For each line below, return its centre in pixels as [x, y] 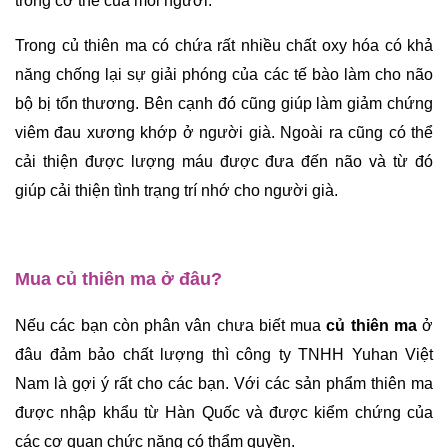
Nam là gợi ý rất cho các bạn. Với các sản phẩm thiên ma [224, 383]
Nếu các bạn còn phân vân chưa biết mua [171, 325]
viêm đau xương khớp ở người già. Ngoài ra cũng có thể [224, 132]
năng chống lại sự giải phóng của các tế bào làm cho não [224, 74]
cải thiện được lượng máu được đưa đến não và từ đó [224, 161]
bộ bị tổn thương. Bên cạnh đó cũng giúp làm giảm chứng [224, 103]
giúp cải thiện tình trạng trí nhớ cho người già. [178, 190]
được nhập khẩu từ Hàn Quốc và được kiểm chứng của [224, 412]
